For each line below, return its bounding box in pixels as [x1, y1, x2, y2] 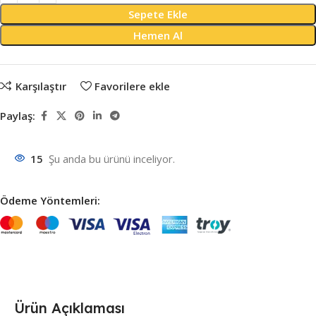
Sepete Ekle [128, 7, 188, 22]
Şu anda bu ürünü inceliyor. [49, 151, 175, 166]
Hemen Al [133, 28, 183, 43]
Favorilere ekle [95, 78, 170, 93]
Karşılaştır [15, 78, 66, 93]
